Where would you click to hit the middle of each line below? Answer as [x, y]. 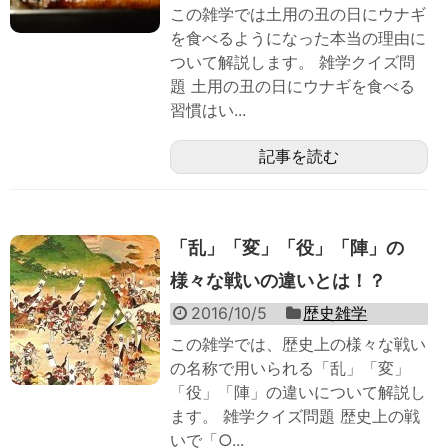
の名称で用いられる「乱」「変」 [290, 368]
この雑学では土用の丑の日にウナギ [298, 14]
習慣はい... [208, 110]
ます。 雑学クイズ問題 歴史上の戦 [295, 416]
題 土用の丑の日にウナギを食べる [292, 86]
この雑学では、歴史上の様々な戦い [298, 344]
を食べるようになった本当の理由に [298, 38]
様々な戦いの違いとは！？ [278, 281]
